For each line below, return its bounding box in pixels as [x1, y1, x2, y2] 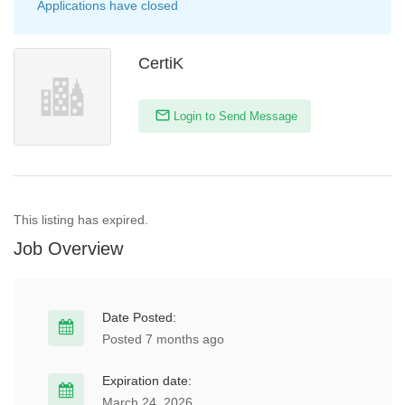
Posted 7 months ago [102, 332, 224, 346]
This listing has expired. [14, 212, 148, 227]
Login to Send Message [170, 109, 297, 123]
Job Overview [14, 239, 123, 259]
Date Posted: [102, 310, 176, 325]
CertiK [138, 54, 184, 72]
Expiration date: [102, 373, 192, 388]
